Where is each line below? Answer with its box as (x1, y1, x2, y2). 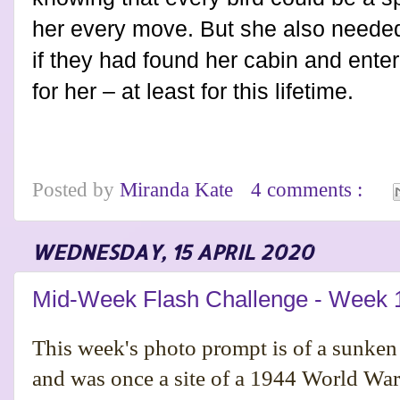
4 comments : (251, 179, 369, 202)
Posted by (32, 179, 120, 202)
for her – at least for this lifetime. (32, 79, 354, 104)
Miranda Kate (120, 179, 238, 202)
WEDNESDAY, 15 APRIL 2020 (31, 239, 313, 266)
